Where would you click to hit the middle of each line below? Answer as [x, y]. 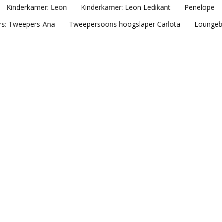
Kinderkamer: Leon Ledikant [125, 7]
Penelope [199, 7]
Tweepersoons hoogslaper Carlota [125, 24]
